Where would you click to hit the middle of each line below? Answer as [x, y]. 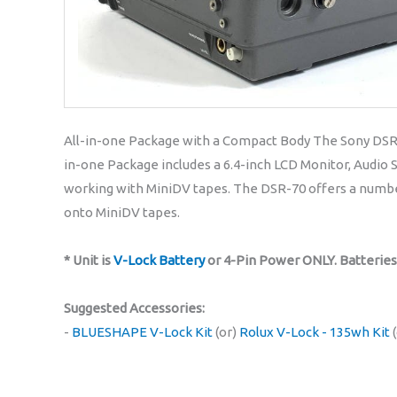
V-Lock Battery [159, 260]
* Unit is [89, 260]
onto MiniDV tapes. [122, 212]
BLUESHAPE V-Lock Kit [142, 331]
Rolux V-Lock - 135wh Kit [315, 331]
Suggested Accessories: [134, 307]
